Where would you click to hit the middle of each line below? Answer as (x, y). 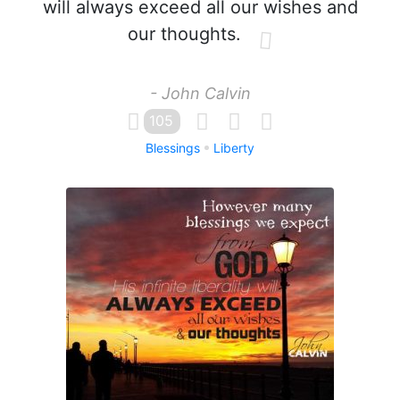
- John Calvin (200, 93)
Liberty (234, 148)
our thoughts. (184, 34)
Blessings (173, 148)
